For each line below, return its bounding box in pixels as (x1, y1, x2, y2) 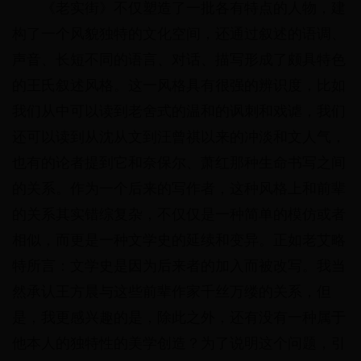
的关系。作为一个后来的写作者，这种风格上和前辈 (12, 180, 346, 197)
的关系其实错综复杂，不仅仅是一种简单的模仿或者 (12, 206, 346, 223)
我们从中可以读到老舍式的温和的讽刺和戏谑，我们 (12, 103, 346, 120)
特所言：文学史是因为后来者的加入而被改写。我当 (12, 258, 346, 275)
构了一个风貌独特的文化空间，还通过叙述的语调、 (12, 26, 346, 43)
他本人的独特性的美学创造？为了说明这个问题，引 (12, 335, 346, 352)
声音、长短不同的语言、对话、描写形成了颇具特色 (12, 52, 346, 68)
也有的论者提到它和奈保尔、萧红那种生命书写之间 (12, 155, 346, 172)
